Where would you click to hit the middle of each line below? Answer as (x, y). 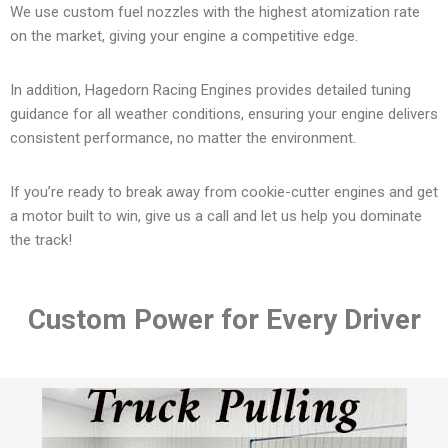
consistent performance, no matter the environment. (183, 138)
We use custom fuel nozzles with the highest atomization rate (215, 12)
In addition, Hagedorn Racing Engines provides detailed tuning (210, 90)
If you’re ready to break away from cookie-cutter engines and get (224, 192)
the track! (41, 240)
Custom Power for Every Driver (224, 320)
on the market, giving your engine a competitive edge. (184, 36)
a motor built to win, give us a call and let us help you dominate (216, 216)
